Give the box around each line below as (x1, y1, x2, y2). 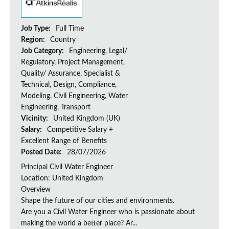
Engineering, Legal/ (69, 48, 127, 55)
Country (50, 36, 76, 44)
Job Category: (21, 48, 65, 55)
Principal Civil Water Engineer (21, 164, 113, 171)
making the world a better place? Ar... (21, 220, 137, 227)
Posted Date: (21, 149, 63, 156)
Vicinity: (21, 115, 50, 123)
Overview (21, 186, 51, 194)
